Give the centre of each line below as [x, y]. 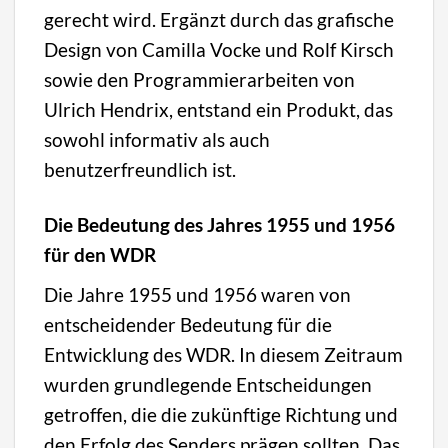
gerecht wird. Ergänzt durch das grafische [219, 20]
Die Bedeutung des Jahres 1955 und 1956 [220, 225]
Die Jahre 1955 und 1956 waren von [198, 294]
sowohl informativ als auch [157, 140]
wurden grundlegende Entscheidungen [208, 384]
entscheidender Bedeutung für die [188, 324]
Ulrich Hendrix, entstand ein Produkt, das [219, 110]
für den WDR [100, 255]
